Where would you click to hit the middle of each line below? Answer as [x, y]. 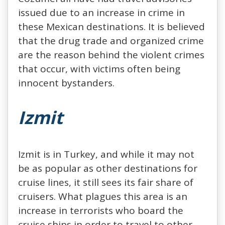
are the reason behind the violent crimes [111, 54]
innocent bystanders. [66, 83]
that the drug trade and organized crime [111, 40]
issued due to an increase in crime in [101, 12]
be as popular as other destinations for [108, 168]
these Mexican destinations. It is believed [111, 26]
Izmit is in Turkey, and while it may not [106, 154]
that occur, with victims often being [99, 69]
